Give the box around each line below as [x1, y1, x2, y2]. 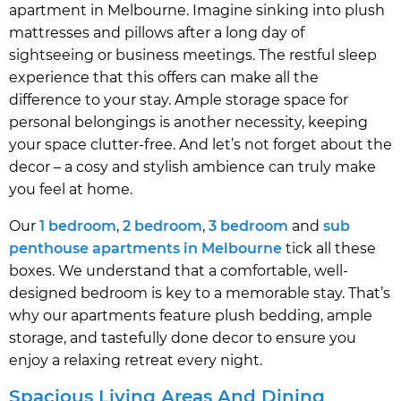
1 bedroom [39, 218, 116, 235]
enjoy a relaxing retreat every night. [9, 352, 262, 370]
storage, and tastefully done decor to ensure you [9, 329, 356, 347]
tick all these [282, 240, 376, 258]
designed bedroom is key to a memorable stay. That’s [9, 285, 390, 303]
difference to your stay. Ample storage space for [9, 91, 348, 109]
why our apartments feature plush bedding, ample [9, 307, 372, 325]
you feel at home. [9, 181, 132, 199]
